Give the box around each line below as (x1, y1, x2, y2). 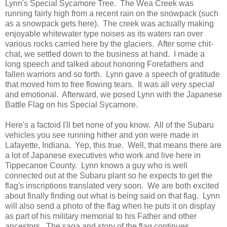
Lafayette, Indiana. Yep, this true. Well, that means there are (5, 140, 221, 149)
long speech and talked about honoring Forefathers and (5, 59, 204, 68)
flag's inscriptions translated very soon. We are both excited (5, 181, 219, 190)
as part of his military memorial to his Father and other (5, 211, 197, 220)
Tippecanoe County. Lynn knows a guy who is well (5, 161, 187, 170)
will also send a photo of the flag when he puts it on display (5, 201, 215, 210)
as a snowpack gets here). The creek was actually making (5, 19, 214, 28)
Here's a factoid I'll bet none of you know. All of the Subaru (5, 120, 214, 129)
